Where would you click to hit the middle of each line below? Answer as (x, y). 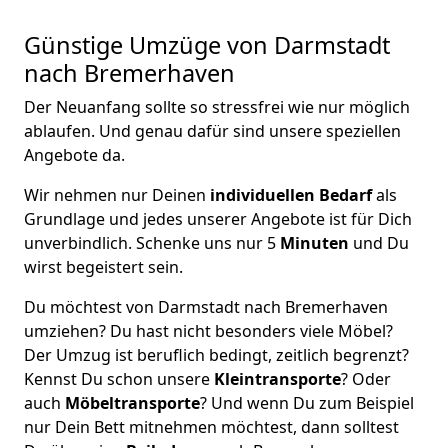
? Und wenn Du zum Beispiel (307, 403)
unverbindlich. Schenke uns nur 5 (152, 243)
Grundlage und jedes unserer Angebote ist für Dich (218, 219)
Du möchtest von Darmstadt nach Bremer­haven (206, 307)
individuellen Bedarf (289, 195)
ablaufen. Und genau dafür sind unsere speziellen (212, 131)
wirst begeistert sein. (103, 267)
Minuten (314, 243)
